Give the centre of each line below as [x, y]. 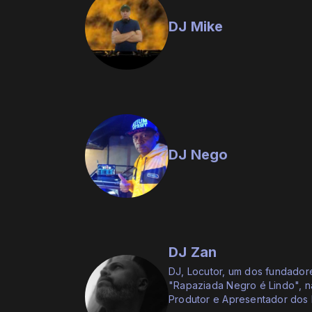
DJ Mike [196, 27]
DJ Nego [198, 155]
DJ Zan [193, 252]
